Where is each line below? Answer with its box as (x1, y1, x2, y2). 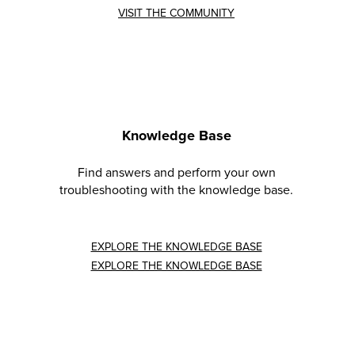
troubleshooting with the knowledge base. (59, 181, 293, 198)
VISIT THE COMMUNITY (118, 6, 235, 20)
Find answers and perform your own (77, 164, 276, 181)
